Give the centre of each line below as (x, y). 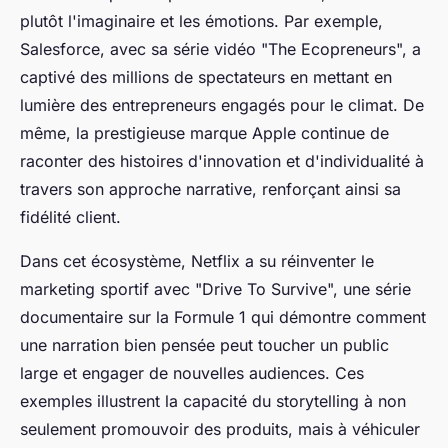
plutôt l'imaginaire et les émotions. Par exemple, (201, 21)
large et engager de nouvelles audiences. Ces (192, 373)
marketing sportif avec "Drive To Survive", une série (215, 289)
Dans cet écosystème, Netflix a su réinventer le (197, 261)
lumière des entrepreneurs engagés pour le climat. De (222, 105)
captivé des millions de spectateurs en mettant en (206, 77)
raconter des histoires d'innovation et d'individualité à (222, 161)
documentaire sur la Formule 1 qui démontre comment (223, 317)
